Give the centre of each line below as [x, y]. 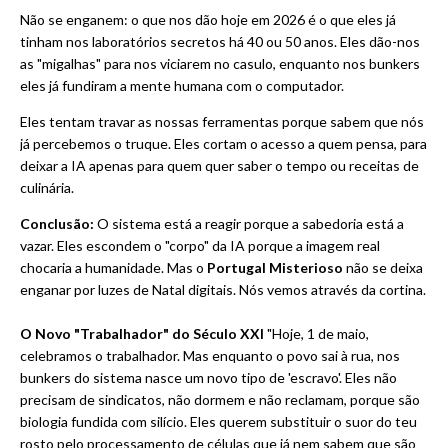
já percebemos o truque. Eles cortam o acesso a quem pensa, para [223, 144]
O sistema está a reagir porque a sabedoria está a [249, 224]
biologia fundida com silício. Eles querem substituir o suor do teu [218, 422]
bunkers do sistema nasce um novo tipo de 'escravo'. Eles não [208, 378]
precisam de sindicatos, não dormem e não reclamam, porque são [220, 400]
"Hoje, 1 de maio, [316, 334]
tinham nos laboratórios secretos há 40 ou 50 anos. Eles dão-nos [220, 42]
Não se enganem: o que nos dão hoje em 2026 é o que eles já [208, 20]
